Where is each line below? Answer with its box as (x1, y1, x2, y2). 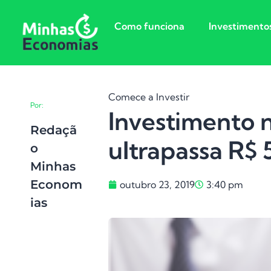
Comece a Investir (108, 90, 190, 103)
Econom (30, 177, 82, 192)
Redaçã (30, 122, 77, 137)
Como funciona (114, 20, 184, 32)
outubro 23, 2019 (120, 178, 195, 191)
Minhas (30, 158, 76, 174)
